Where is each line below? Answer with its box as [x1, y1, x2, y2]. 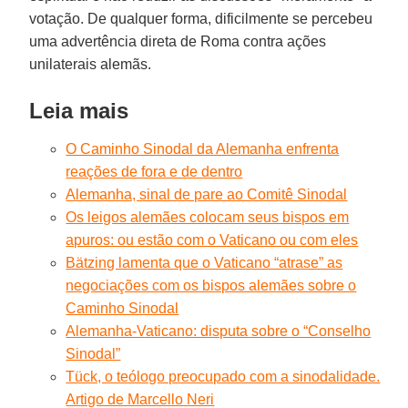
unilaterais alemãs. [29, 56, 152, 72]
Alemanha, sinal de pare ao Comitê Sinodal [66, 186, 348, 202]
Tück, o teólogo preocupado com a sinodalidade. [66, 368, 381, 384]
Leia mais [29, 97, 129, 123]
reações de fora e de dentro [66, 163, 243, 179]
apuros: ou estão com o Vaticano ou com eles [66, 231, 359, 248]
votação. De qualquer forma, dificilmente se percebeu [29, 10, 373, 26]
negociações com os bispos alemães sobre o [66, 277, 357, 293]
